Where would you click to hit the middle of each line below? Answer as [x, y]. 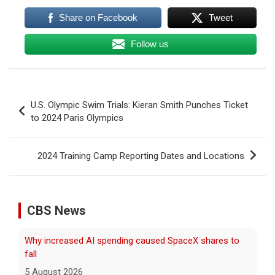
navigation [45, 115]
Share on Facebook [98, 17]
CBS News [56, 210]
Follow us [150, 44]
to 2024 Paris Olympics [77, 118]
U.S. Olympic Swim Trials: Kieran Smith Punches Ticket [139, 105]
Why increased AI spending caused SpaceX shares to [132, 240]
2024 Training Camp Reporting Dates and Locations [141, 156]
